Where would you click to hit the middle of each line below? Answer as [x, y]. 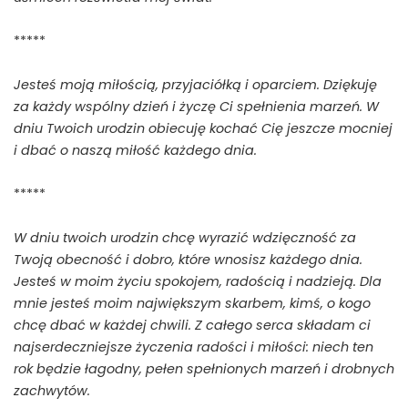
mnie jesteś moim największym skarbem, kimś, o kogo [192, 304]
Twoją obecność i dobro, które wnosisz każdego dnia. [188, 260]
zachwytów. [52, 391]
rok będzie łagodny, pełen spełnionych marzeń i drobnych [204, 369]
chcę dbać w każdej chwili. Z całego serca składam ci [192, 326]
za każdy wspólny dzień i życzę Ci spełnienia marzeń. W [196, 107]
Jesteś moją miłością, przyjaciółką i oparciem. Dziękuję [195, 85]
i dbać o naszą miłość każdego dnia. [135, 151]
